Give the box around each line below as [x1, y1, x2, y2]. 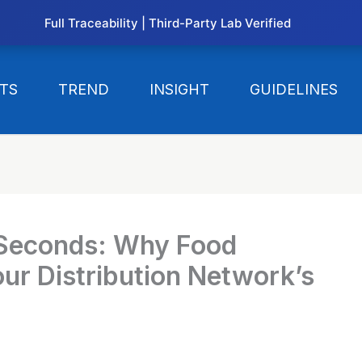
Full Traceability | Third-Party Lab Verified [44, 15, 291, 31]
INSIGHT [149, 81, 210, 98]
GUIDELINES [250, 81, 339, 98]
